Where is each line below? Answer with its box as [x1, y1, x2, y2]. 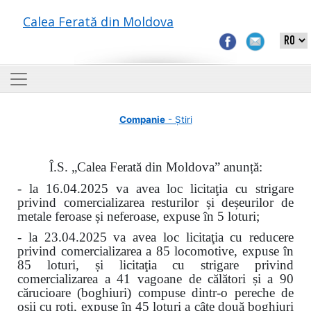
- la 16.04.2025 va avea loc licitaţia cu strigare [17, 180, 294, 196]
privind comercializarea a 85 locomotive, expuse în [17, 244, 294, 259]
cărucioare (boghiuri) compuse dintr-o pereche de [17, 285, 294, 301]
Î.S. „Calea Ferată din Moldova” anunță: [49, 160, 262, 174]
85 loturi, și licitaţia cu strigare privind [17, 258, 294, 273]
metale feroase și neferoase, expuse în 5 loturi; [17, 208, 260, 224]
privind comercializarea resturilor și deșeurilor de [17, 194, 294, 210]
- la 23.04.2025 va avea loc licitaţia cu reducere [17, 230, 294, 245]
